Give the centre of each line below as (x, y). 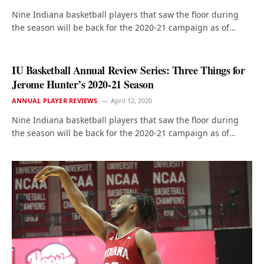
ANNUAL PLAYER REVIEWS (55, 100)
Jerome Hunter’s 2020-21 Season (83, 84)
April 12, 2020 (131, 100)
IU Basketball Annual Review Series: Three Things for (128, 70)
